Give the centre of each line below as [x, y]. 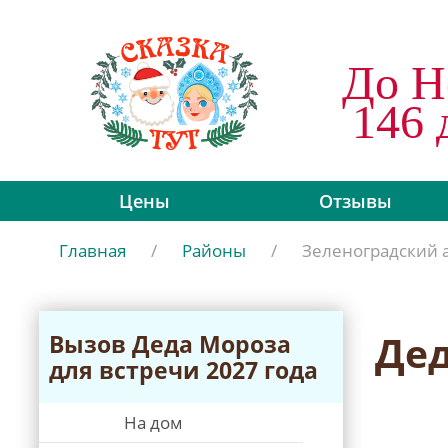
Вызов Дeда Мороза [170, 344]
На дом [153, 422]
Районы [214, 250]
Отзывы [355, 201]
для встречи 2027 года [183, 370]
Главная [92, 250]
